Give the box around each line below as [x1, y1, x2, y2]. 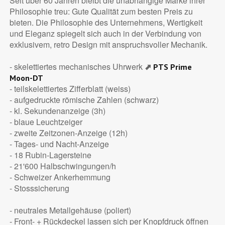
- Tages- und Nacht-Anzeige [9, 138, 109, 150]
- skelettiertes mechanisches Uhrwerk [9, 60, 145, 72]
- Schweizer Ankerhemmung [9, 171, 110, 183]
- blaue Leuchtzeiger [9, 116, 82, 128]
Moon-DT [9, 72, 43, 83]
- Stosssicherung [9, 182, 69, 194]
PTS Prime [153, 61, 192, 72]
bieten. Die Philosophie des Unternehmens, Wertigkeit [9, 16, 202, 28]
